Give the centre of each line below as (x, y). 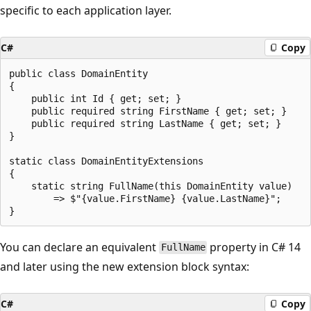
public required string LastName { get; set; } (145, 123)
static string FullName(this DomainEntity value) (151, 186)
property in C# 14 (254, 247)
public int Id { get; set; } (95, 98)
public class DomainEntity (78, 73)
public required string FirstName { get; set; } (148, 111)
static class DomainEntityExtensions (106, 161)
